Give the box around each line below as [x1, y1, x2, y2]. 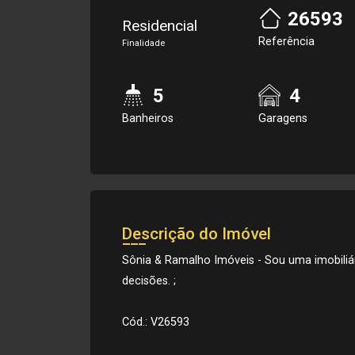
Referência [258, 35, 315, 48]
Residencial [122, 17, 197, 35]
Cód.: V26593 [122, 315, 189, 329]
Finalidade [122, 38, 165, 48]
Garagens [258, 112, 307, 125]
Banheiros [122, 112, 174, 125]
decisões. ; [122, 274, 176, 288]
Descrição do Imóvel [122, 224, 271, 243]
